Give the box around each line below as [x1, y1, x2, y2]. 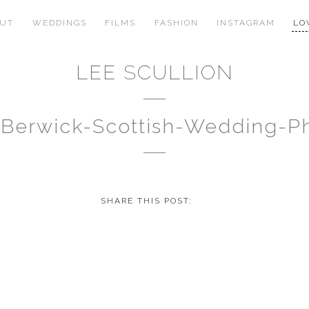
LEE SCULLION [75, 61, 234, 84]
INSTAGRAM [216, 18, 275, 28]
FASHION [154, 18, 199, 28]
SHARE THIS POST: [100, 195, 192, 206]
